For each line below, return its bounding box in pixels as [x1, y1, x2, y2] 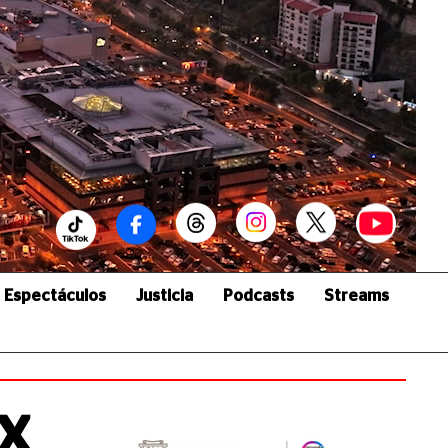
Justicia [136, 288, 193, 304]
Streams [324, 288, 389, 304]
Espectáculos [4, 288, 106, 304]
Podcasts [223, 288, 294, 304]
